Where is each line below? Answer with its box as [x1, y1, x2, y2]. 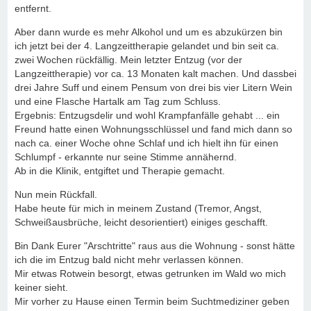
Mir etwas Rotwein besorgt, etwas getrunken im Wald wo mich [15, 268, 286, 279]
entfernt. [15, 3, 51, 14]
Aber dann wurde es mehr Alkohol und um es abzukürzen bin [15, 26, 283, 37]
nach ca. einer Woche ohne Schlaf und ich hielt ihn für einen [15, 137, 278, 149]
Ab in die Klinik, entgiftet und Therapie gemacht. [15, 165, 225, 176]
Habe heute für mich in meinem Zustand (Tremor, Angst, [15, 203, 262, 214]
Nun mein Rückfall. [15, 189, 97, 200]
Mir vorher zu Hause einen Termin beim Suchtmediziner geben [15, 296, 289, 307]
